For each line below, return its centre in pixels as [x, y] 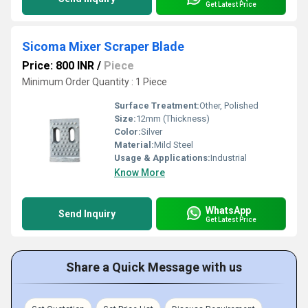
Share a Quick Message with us [154, 267]
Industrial [229, 158]
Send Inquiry [87, 214]
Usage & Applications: [162, 158]
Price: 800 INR [58, 66]
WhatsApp [228, 210]
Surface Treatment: [157, 106]
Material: [134, 145]
